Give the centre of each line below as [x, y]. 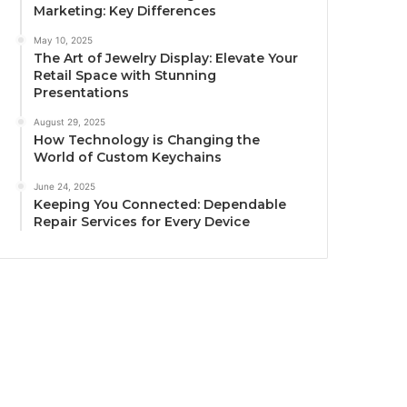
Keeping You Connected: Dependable [160, 205]
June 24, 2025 [65, 187]
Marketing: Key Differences [125, 11]
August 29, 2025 [70, 122]
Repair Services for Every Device [142, 222]
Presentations [82, 93]
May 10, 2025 [64, 40]
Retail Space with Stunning [125, 76]
